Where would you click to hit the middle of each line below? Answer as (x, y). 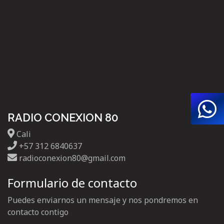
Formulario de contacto (72, 183)
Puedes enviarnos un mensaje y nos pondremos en (103, 200)
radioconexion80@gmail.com (71, 158)
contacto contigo (38, 212)
